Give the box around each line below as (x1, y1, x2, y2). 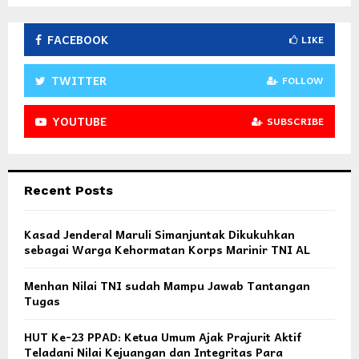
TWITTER (51, 71, 107, 90)
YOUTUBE (52, 112, 107, 131)
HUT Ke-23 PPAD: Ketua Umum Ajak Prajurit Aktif (24, 328, 301, 346)
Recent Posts (24, 183, 113, 199)
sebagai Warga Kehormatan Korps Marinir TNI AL (24, 240, 310, 259)
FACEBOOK (47, 30, 109, 49)
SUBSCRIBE (267, 113, 324, 130)
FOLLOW (282, 72, 324, 89)
